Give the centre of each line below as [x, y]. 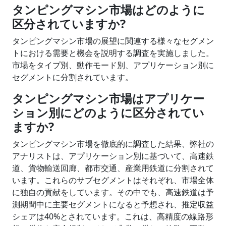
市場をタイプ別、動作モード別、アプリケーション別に [113, 65]
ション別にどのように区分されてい [108, 112]
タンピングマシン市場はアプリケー [108, 98]
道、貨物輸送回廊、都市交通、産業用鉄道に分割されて [113, 168]
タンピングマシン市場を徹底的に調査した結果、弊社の [113, 144]
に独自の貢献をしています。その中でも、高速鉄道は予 [113, 192]
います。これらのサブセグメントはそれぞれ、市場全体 [113, 180]
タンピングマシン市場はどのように [108, 9]
